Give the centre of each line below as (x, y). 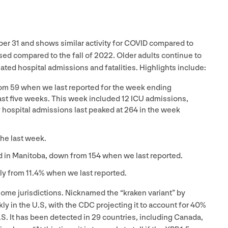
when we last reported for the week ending (95, 88)
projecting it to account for (142, 205)
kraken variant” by (154, 193)
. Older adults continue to (157, 55)
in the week (159, 110)
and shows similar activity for (72, 43)
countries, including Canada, (152, 217)
